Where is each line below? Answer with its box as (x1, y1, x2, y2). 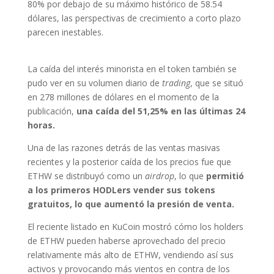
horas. (27, 119, 55, 131)
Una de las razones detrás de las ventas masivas (27, 142, 220, 154)
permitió (206, 170, 244, 182)
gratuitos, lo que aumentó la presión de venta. (27, 198, 234, 210)
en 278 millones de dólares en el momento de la (27, 91, 219, 103)
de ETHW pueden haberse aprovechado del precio (27, 235, 226, 247)
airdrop (144, 170, 174, 182)
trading (161, 77, 190, 89)
